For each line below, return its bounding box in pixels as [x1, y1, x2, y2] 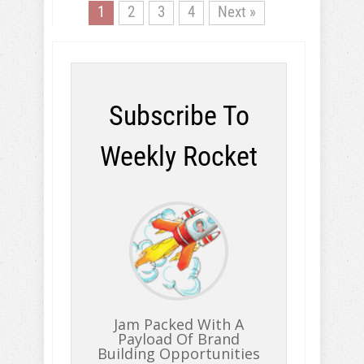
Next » [217, 2, 256, 22]
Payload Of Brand [118, 329, 240, 349]
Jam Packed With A [114, 314, 244, 334]
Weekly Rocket [100, 141, 258, 172]
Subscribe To [108, 100, 249, 132]
